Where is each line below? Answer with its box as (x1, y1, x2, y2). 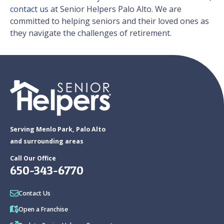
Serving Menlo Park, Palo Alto (10, 125, 105, 134)
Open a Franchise (18, 205, 68, 214)
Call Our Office (10, 154, 56, 163)
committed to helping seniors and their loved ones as (10, 15, 209, 27)
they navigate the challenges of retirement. (10, 27, 171, 39)
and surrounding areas (10, 137, 83, 146)
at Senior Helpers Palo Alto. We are (48, 3, 181, 15)
